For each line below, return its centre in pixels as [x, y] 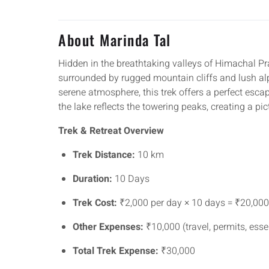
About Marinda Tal [115, 40]
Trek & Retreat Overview [111, 131]
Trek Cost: [95, 203]
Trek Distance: [104, 155]
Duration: [92, 179]
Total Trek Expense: [116, 251]
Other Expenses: [108, 227]
